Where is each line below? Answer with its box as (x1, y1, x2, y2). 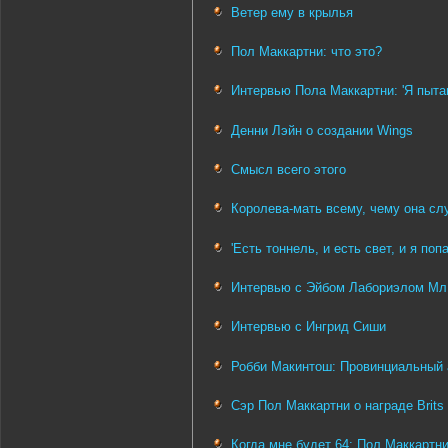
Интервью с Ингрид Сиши (231, 319, 386, 335)
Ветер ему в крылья (231, 4, 353, 20)
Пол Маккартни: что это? (231, 44, 382, 59)
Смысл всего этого (231, 161, 346, 177)
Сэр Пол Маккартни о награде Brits (231, 397, 444, 413)
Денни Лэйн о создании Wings (231, 122, 413, 138)
